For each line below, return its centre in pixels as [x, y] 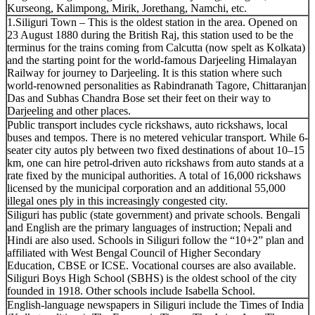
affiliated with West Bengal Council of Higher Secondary [134, 252]
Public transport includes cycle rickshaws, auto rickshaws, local [147, 124]
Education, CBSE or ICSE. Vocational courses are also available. [152, 265]
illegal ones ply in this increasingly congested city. [117, 200]
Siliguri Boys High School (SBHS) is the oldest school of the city [152, 278]
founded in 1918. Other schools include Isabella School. [131, 290]
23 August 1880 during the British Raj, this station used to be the [150, 34]
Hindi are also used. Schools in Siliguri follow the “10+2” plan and [155, 240]
